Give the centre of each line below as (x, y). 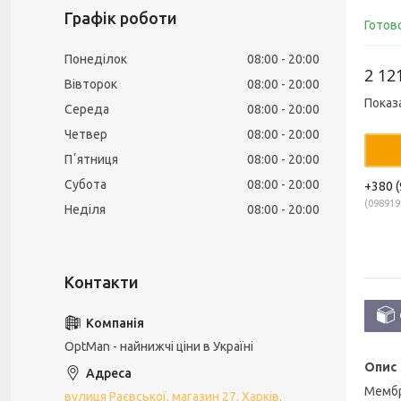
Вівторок (91, 84)
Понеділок (96, 59)
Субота (85, 184)
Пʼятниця (91, 159)
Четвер (86, 134)
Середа (87, 109)
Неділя (85, 209)
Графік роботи (121, 18)
